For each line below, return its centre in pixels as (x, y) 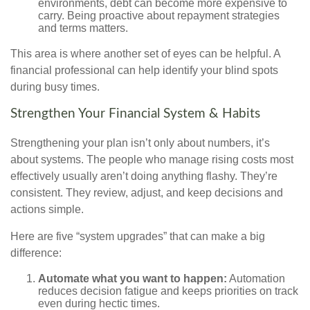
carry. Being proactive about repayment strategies (159, 16)
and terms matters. (83, 28)
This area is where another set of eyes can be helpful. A (145, 54)
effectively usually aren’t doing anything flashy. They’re (144, 176)
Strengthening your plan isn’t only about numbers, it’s (140, 143)
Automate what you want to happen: (133, 279)
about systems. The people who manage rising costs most (152, 160)
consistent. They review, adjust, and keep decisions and (147, 193)
